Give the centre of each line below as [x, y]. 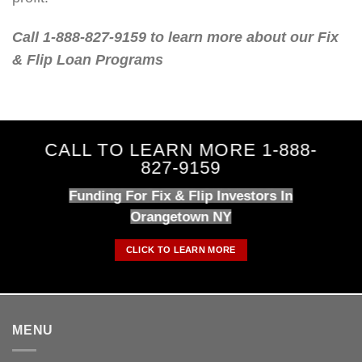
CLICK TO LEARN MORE [181, 249]
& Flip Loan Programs [88, 60]
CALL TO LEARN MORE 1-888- [181, 149]
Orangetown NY [181, 216]
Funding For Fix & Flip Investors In [181, 195]
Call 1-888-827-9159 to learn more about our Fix [175, 38]
